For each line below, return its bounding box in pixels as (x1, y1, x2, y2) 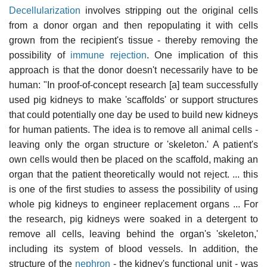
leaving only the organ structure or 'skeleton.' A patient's (9, 139, 258, 150)
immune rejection (70, 49, 147, 60)
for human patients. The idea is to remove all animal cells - (9, 124, 258, 135)
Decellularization (9, 5, 80, 15)
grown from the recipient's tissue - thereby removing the (9, 35, 258, 45)
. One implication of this (146, 49, 259, 60)
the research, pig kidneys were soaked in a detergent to (9, 213, 258, 224)
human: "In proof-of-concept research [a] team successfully (9, 79, 258, 90)
